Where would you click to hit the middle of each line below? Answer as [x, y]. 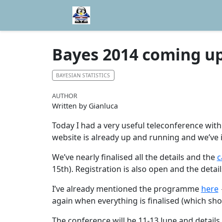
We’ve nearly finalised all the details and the [134, 157]
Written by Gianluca [85, 106]
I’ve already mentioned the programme [126, 189]
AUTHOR [64, 95]
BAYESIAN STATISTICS [83, 75]
